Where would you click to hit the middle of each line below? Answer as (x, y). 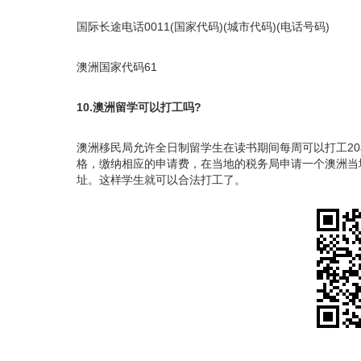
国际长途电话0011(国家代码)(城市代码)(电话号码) (203, 26)
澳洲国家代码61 (117, 66)
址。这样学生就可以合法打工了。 (161, 179)
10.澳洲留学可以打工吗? (139, 107)
